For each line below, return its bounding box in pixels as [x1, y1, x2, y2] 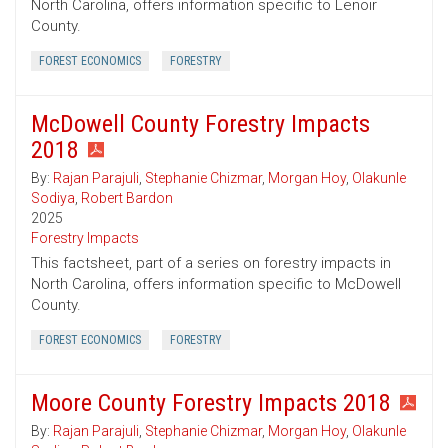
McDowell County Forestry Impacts [31, 110, 370, 139]
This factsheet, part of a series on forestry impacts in [31, 254, 391, 273]
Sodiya [31, 190, 75, 207]
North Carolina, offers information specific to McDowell [31, 275, 401, 294]
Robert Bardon [81, 190, 173, 207]
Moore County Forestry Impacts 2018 [31, 389, 391, 418]
